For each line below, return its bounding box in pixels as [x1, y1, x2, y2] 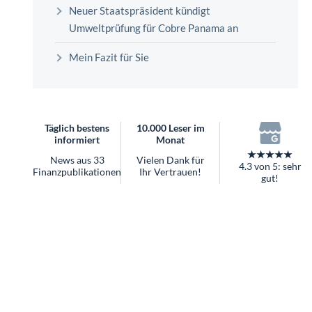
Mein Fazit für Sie [69, 50, 149, 63]
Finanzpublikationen [33, 165, 121, 178]
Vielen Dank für [136, 153, 205, 166]
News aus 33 [49, 153, 104, 166]
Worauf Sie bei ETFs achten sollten [56, 19, 205, 31]
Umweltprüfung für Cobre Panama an [69, 21, 238, 34]
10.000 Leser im [136, 121, 205, 134]
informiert [54, 133, 100, 146]
